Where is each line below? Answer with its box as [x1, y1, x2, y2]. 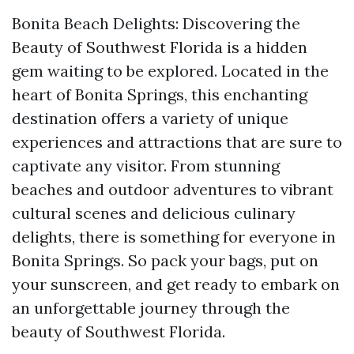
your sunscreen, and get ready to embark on [12, 274, 340, 294]
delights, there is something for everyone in [12, 227, 336, 247]
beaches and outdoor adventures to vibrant [12, 179, 333, 199]
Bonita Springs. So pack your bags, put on [12, 250, 318, 270]
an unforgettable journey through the [12, 298, 290, 318]
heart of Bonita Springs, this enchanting [12, 85, 307, 104]
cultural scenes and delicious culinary [12, 203, 296, 223]
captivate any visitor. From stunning [12, 156, 280, 175]
